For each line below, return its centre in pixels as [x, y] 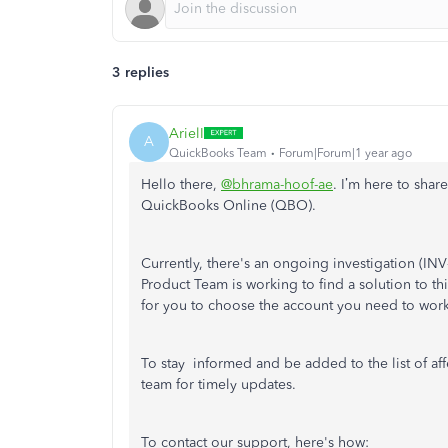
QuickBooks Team [218, 152]
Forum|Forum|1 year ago [345, 152]
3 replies [140, 72]
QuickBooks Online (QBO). [228, 205]
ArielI [186, 133]
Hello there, [181, 184]
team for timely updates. [218, 384]
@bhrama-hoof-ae [277, 184]
